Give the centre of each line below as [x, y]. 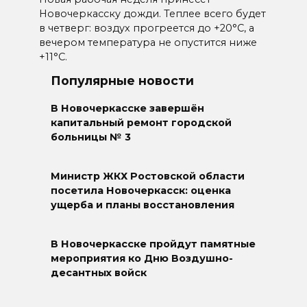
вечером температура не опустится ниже [148, 42]
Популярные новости [122, 81]
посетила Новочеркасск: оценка [141, 191]
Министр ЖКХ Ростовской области [148, 176]
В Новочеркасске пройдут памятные [153, 244]
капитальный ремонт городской [141, 123]
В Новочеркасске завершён [127, 109]
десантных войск [99, 273]
